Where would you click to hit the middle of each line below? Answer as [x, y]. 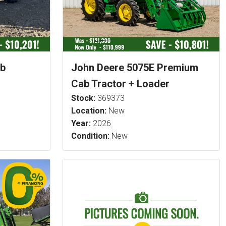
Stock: [83, 98]
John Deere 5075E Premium [135, 68]
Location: [89, 111]
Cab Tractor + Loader [120, 84]
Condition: [90, 136]
